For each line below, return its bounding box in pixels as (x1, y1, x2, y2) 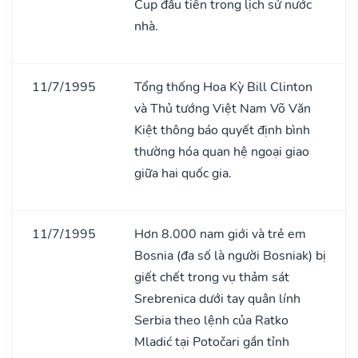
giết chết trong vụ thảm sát (134, 268, 289, 286)
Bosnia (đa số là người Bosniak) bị (134, 246, 326, 265)
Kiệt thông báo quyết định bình (134, 121, 310, 139)
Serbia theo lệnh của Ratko (134, 311, 288, 329)
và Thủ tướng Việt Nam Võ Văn (134, 99, 311, 117)
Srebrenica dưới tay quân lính (134, 289, 300, 308)
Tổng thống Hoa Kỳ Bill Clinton (134, 78, 312, 96)
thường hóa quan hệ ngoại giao (134, 142, 309, 161)
